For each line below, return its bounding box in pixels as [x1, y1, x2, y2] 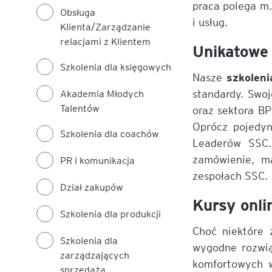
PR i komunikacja [60, 154, 135, 166]
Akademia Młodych [60, 87, 144, 100]
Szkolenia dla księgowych [60, 60, 171, 73]
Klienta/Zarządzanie [60, 20, 151, 33]
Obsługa [60, 5, 95, 18]
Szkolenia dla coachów [60, 127, 159, 140]
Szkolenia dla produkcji [60, 207, 161, 220]
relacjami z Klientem [60, 35, 151, 47]
